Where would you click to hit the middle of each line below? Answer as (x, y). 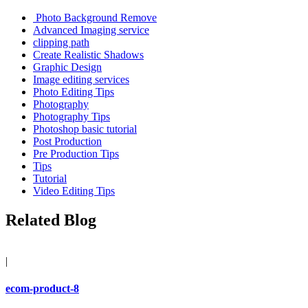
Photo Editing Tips (74, 91)
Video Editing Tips (74, 190)
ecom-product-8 (42, 288)
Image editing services (81, 79)
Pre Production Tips (76, 153)
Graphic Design (67, 67)
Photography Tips (71, 116)
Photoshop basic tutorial (85, 129)
